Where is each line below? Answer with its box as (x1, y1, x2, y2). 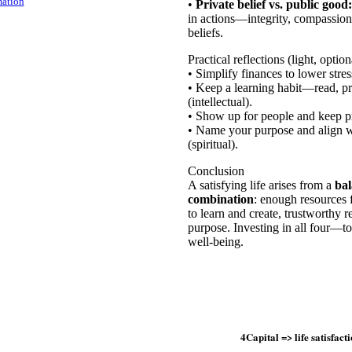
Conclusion (187, 164, 244, 178)
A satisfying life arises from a (187, 178, 335, 192)
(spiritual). (187, 137, 238, 151)
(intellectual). (187, 95, 252, 108)
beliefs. (187, 26, 223, 39)
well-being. (187, 235, 244, 248)
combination (187, 192, 254, 206)
